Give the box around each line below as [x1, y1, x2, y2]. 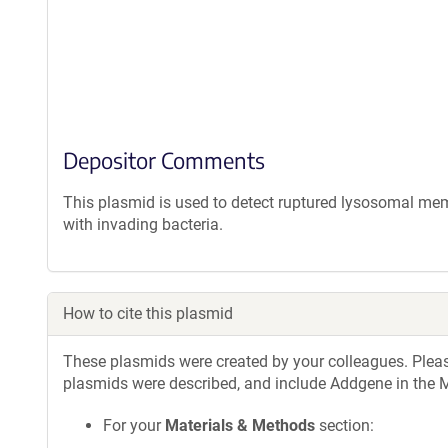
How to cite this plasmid [63, 304, 233, 323]
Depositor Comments [63, 146, 265, 174]
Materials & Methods [165, 416, 315, 435]
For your [103, 416, 165, 435]
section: [315, 416, 374, 435]
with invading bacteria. [63, 215, 223, 234]
